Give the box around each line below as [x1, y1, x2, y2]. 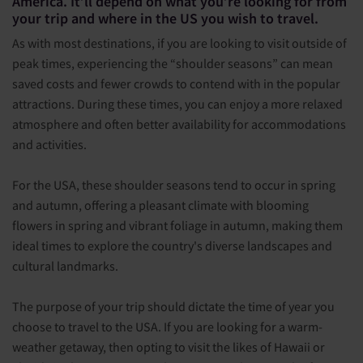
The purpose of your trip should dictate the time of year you [12, 298, 335, 314]
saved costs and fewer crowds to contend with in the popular [12, 75, 340, 92]
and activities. [12, 136, 87, 152]
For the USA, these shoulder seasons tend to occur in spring [12, 177, 335, 193]
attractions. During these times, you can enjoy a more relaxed [12, 96, 343, 112]
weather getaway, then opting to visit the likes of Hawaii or [12, 339, 325, 355]
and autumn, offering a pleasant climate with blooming [12, 197, 309, 213]
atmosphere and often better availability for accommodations [12, 116, 346, 132]
